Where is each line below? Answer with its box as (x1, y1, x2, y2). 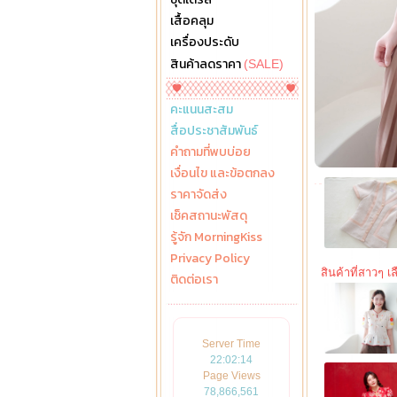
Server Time (202, 338, 261, 350)
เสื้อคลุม (170, 12, 214, 30)
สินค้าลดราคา (170, 55, 244, 74)
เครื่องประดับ (170, 33, 239, 51)
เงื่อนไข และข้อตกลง (170, 164, 275, 183)
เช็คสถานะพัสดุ (170, 206, 247, 225)
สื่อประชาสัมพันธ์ (170, 121, 258, 140)
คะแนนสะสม (170, 100, 233, 119)
